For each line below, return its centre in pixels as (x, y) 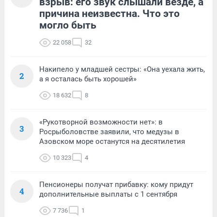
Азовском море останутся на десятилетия (112, 142)
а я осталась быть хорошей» (88, 79)
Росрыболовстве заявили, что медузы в (109, 132)
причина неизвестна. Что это (109, 14)
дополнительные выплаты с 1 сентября (108, 194)
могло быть (68, 25)
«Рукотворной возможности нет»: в (101, 122)
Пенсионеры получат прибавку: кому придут (116, 185)
